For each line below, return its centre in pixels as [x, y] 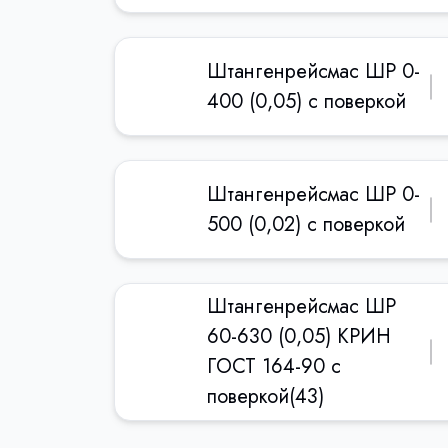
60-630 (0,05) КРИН [299, 336]
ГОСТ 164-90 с [274, 366]
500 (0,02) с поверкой [306, 224]
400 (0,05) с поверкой [306, 101]
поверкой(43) [265, 396]
